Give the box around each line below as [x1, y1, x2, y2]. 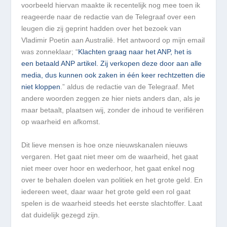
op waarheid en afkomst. [21, 118, 101, 126]
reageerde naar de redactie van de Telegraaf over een [21, 13, 196, 21]
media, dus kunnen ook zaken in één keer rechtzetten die [21, 71, 206, 80]
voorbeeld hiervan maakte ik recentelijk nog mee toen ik [21, 1, 201, 10]
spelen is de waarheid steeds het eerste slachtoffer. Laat [21, 199, 203, 207]
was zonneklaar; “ [21, 48, 79, 56]
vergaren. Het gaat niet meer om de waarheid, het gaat [21, 152, 199, 161]
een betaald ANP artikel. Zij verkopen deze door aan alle [21, 59, 202, 68]
